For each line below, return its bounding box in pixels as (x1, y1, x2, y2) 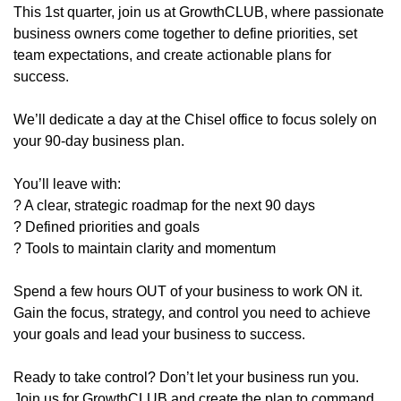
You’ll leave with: (13, 167, 121, 183)
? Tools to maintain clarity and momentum (13, 232, 276, 248)
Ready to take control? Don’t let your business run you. (13, 361, 359, 377)
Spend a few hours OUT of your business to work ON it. (13, 275, 363, 291)
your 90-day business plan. (13, 124, 184, 141)
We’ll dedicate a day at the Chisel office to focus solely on (13, 103, 377, 119)
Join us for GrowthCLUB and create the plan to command (13, 382, 374, 398)
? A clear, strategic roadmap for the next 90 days (13, 189, 315, 205)
